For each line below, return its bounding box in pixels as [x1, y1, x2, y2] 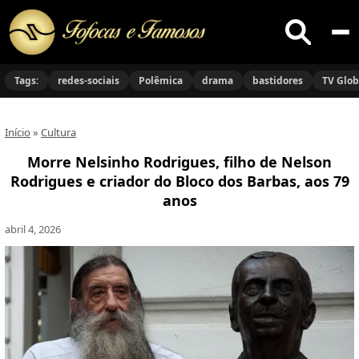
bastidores [252, 74, 303, 87]
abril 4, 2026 [5, 222, 61, 236]
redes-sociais [58, 74, 119, 87]
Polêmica [139, 74, 183, 87]
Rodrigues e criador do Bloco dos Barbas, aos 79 [10, 171, 349, 191]
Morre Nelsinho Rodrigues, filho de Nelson [27, 152, 332, 171]
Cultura [41, 125, 76, 139]
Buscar [284, 38, 326, 56]
